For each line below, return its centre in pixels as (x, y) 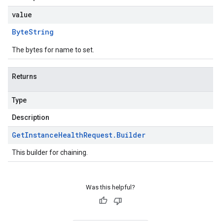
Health (71, 135)
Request (98, 135)
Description (31, 117)
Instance (41, 135)
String (41, 32)
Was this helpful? (110, 187)
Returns (24, 76)
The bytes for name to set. (53, 50)
